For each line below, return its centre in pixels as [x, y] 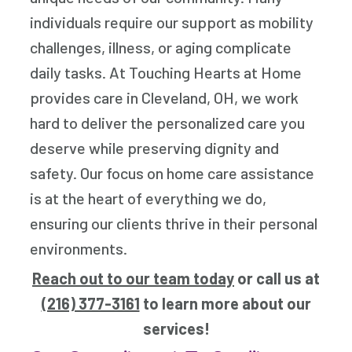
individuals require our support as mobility [172, 22]
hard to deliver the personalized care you [168, 123]
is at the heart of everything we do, [148, 198]
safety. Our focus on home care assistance [172, 173]
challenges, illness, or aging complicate [161, 48]
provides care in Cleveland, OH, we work [165, 98]
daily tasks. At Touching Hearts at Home [166, 73]
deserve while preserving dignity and [155, 148]
